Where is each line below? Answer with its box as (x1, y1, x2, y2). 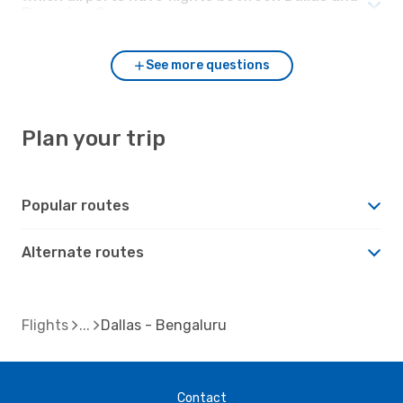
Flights (22, 316, 68, 334)
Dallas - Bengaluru (101, 316, 227, 334)
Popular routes (22, 196, 130, 214)
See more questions (146, 57, 270, 73)
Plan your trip (22, 125, 166, 151)
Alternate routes (22, 243, 144, 261)
